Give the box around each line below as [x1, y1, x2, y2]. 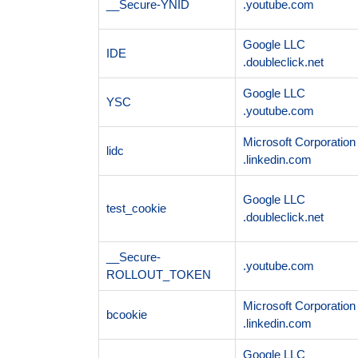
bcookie [105, 307, 147, 321]
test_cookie [105, 201, 166, 215]
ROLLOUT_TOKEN [105, 267, 211, 281]
